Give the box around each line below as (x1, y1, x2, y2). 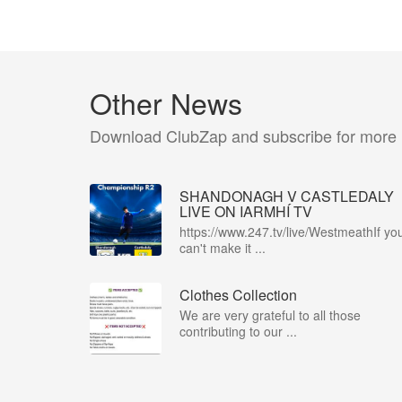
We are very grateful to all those (179, 306, 361, 324)
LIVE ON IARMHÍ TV (179, 201, 312, 222)
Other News (90, 82, 242, 123)
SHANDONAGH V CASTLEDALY (179, 186, 394, 206)
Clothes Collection (179, 284, 297, 305)
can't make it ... (179, 239, 266, 257)
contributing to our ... (179, 322, 297, 340)
